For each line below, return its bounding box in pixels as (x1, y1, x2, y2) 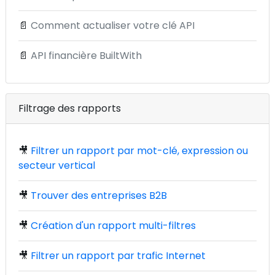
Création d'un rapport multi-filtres (31, 219, 196, 233)
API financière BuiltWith (31, 48, 142, 63)
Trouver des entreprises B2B (31, 188, 167, 203)
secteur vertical (18, 158, 95, 172)
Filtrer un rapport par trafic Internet (31, 249, 206, 263)
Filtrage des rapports (18, 101, 121, 115)
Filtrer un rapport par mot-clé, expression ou (31, 144, 248, 158)
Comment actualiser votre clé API (31, 18, 195, 33)
